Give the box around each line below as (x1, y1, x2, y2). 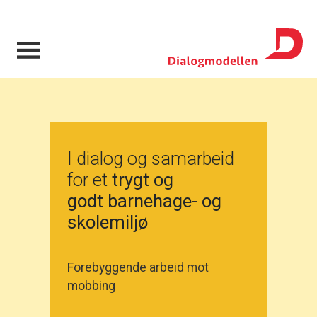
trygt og (111, 169, 173, 191)
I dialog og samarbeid (67, 148, 234, 170)
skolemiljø (67, 212, 148, 234)
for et (67, 169, 112, 191)
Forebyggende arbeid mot (67, 260, 209, 275)
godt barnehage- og (67, 190, 221, 212)
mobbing (67, 279, 115, 294)
